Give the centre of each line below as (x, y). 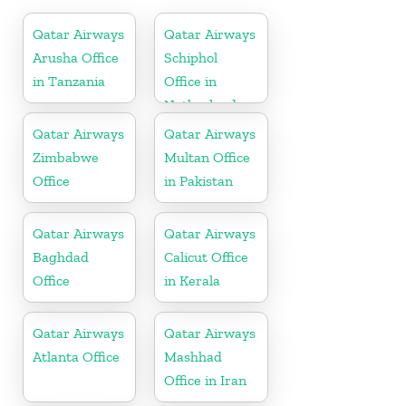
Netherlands (204, 105)
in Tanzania (69, 82)
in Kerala (193, 281)
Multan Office (208, 158)
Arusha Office (76, 58)
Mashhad (193, 357)
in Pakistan (199, 181)
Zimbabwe (66, 158)
